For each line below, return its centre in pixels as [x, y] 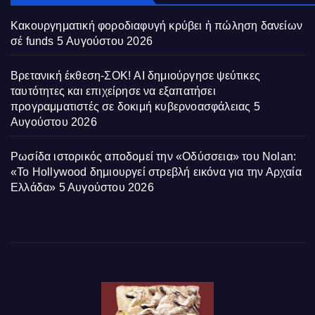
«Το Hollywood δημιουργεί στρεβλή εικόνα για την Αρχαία [156, 172]
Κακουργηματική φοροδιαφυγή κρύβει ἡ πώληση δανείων [157, 25]
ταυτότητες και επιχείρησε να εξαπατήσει [113, 91]
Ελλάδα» [33, 187]
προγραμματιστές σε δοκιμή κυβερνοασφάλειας [131, 106]
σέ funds [32, 41]
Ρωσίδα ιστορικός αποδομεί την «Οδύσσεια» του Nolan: [154, 156]
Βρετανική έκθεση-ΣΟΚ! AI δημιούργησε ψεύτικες [135, 75]
